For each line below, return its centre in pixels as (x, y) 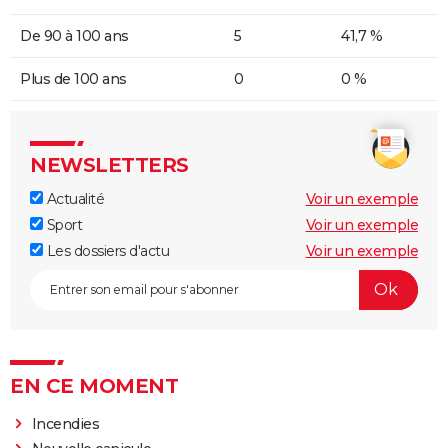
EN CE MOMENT (94, 385)
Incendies (65, 423)
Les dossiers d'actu (106, 250)
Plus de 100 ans (73, 78)
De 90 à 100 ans (74, 35)
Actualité (73, 198)
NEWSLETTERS (109, 164)
